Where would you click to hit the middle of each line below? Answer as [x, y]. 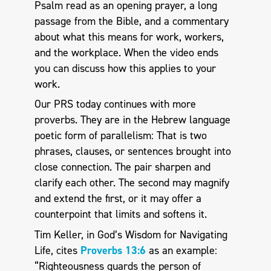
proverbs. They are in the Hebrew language [132, 120]
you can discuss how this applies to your [125, 68]
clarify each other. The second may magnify [132, 183]
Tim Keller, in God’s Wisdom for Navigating [131, 234]
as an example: [181, 250]
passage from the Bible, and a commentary [131, 21]
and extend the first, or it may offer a [118, 199]
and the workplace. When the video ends [126, 52]
